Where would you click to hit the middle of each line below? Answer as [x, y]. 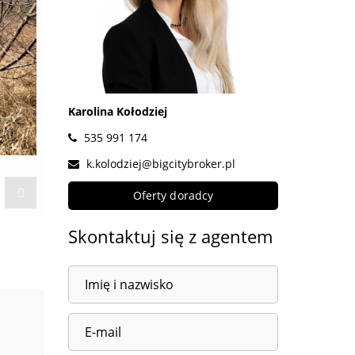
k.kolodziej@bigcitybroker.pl [161, 164]
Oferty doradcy [173, 195]
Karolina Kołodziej [118, 111]
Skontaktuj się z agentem [170, 236]
